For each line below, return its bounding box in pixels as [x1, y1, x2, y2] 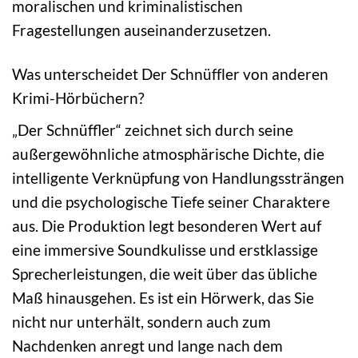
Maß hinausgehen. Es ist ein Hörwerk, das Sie [12, 288, 314, 307]
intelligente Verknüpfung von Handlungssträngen [12, 168, 344, 187]
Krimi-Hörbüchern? [12, 88, 145, 107]
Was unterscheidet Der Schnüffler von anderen [12, 64, 328, 83]
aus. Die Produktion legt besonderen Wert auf [12, 216, 321, 235]
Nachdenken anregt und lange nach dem [12, 336, 283, 355]
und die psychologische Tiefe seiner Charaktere [12, 192, 330, 211]
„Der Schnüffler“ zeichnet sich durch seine [12, 120, 293, 139]
